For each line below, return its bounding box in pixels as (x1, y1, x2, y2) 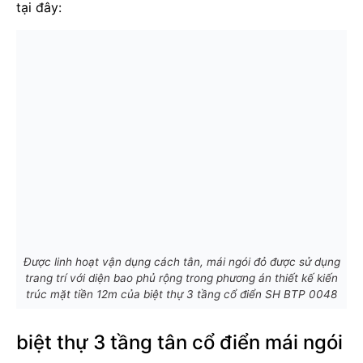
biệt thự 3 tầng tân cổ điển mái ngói (16, 330, 343, 354)
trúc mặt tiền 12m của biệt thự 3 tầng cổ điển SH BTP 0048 (26, 287, 337, 301)
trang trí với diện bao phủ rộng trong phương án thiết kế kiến (25, 271, 338, 284)
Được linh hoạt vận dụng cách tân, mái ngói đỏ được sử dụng (23, 254, 340, 268)
